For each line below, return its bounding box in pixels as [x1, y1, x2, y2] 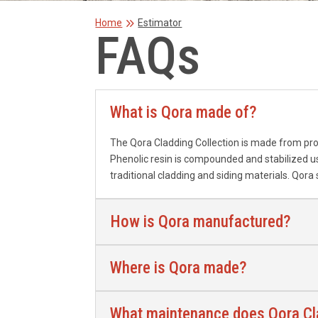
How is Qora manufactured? [110, 212, 292, 231]
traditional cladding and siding [110, 169, 243, 181]
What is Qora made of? [110, 102, 258, 122]
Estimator [138, 16, 182, 28]
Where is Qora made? [110, 258, 248, 278]
